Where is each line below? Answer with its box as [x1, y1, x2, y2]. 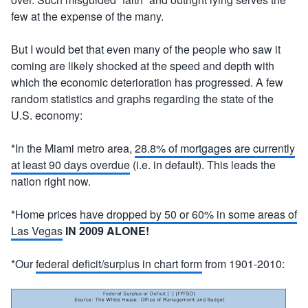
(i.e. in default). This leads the [130, 157, 276, 173]
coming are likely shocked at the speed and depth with [11, 58, 274, 74]
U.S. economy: [11, 107, 82, 123]
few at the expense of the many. [11, 8, 164, 24]
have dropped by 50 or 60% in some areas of [80, 206, 297, 222]
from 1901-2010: [202, 256, 285, 272]
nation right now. [11, 173, 91, 189]
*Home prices [11, 206, 80, 222]
